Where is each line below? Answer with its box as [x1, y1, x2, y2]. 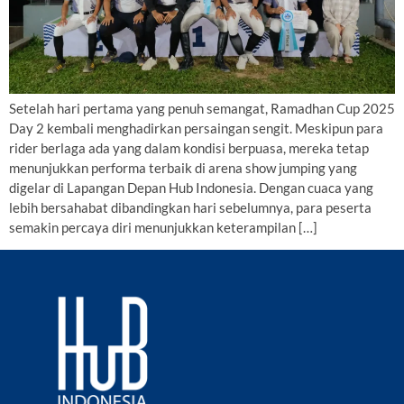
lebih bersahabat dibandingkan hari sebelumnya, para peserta [9, 198, 372, 216]
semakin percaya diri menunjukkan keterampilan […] [9, 218, 317, 235]
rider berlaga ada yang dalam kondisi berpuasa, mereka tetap [9, 139, 369, 156]
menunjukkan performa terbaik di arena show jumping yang [9, 159, 357, 176]
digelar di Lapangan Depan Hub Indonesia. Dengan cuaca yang [9, 179, 373, 196]
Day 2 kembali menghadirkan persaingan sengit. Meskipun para [9, 119, 383, 136]
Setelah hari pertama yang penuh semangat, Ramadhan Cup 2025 [9, 99, 395, 116]
